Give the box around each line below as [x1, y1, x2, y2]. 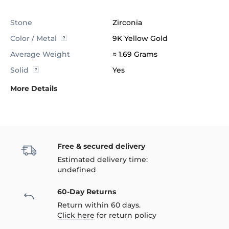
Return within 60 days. [57, 200, 141, 210]
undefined [57, 165, 96, 174]
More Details [10, 84, 57, 93]
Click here [57, 211, 95, 220]
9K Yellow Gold [112, 34, 168, 43]
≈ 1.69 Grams [112, 50, 157, 59]
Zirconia [112, 18, 142, 27]
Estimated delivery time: [57, 155, 148, 164]
